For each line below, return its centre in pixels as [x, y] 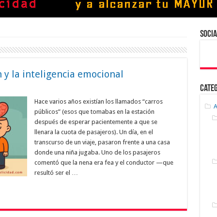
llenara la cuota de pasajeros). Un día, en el [93, 132]
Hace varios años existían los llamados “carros [98, 101]
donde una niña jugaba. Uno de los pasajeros [97, 152]
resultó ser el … [56, 173]
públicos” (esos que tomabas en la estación [94, 112]
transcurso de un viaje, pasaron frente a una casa [102, 142]
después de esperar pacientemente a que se [96, 122]
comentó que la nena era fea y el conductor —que [104, 163]
